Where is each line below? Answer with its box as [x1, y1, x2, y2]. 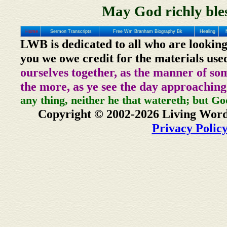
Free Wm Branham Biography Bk [113, 29, 183, 34]
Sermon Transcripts [50, 29, 92, 34]
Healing [200, 29, 216, 34]
